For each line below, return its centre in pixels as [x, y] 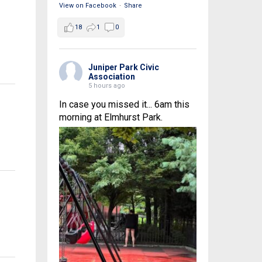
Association [111, 77]
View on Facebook [87, 6]
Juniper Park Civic [123, 68]
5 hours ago [106, 86]
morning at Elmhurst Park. [111, 118]
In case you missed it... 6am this [124, 105]
